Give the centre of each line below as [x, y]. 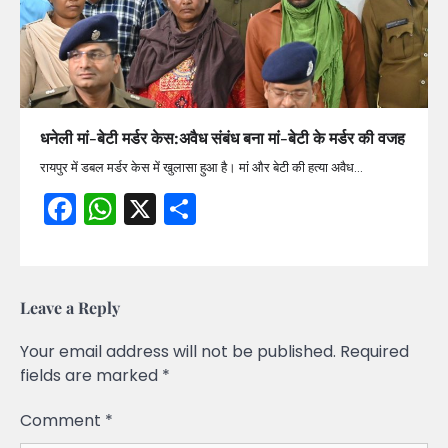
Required [374, 351]
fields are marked [91, 375]
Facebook [152, 208]
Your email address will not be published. [178, 351]
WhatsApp [198, 208]
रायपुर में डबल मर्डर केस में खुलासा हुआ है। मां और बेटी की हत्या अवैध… [201, 167]
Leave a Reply [70, 307]
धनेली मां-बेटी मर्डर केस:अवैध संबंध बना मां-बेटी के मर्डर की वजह [222, 137]
